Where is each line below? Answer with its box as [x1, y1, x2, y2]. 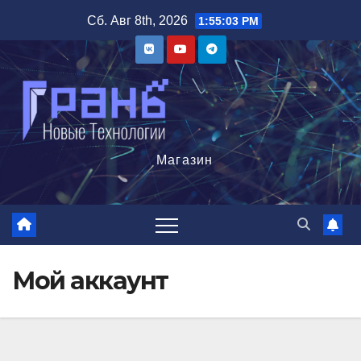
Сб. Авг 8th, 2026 [87, 14, 191, 27]
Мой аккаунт [12, 266, 168, 296]
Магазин [147, 153, 214, 167]
